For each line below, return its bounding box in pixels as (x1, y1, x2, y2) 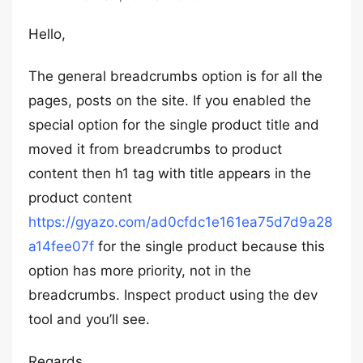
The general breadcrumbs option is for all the (28, 68, 322, 84)
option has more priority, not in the (28, 263, 251, 279)
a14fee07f (28, 238, 94, 254)
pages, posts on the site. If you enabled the (28, 92, 311, 109)
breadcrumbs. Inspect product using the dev (28, 287, 318, 303)
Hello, (28, 26, 66, 42)
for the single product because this (94, 238, 325, 254)
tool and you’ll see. (28, 311, 150, 327)
